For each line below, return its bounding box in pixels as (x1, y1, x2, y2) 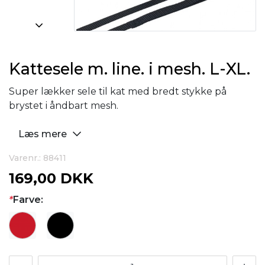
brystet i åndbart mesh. (9, 100, 121, 111)
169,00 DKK (9, 170, 93, 187)
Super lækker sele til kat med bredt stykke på (9, 86, 227, 97)
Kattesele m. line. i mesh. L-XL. (9, 59, 250, 79)
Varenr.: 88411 (9, 153, 66, 163)
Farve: (13, 194, 43, 205)
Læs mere (18, 128, 69, 140)
